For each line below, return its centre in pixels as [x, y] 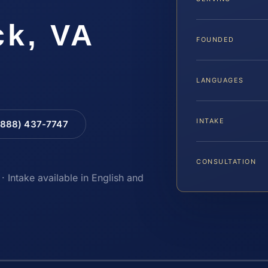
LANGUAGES [220, 80]
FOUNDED [215, 39]
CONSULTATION [226, 161]
